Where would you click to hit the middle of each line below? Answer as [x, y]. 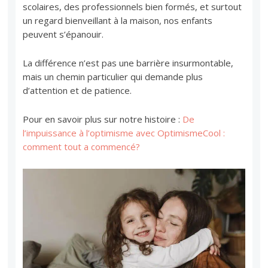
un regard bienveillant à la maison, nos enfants [118, 20]
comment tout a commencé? [82, 146]
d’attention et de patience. [77, 90]
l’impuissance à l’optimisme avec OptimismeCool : [124, 133]
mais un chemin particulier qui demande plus [113, 76]
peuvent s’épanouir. [63, 34]
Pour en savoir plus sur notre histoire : [103, 119]
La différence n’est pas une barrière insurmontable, [128, 63]
